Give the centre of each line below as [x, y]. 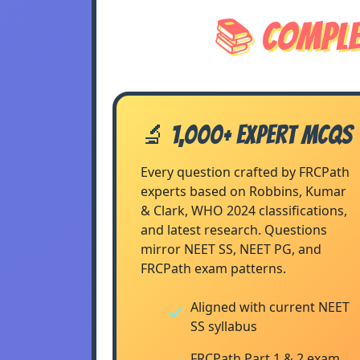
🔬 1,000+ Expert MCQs [246, 135]
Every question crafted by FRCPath [245, 172]
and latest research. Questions [234, 230]
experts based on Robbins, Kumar [243, 191]
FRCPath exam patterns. [213, 268]
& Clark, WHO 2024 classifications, [244, 211]
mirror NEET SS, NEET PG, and [231, 249]
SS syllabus [224, 326]
